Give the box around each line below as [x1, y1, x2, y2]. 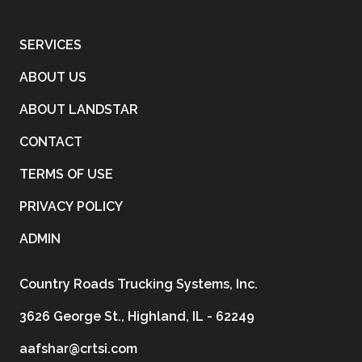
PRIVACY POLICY [19, 199, 123, 215]
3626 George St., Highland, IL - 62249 [19, 309, 255, 325]
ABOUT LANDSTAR [19, 102, 138, 118]
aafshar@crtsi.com [19, 341, 137, 357]
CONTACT [19, 134, 82, 150]
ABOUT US [19, 69, 86, 86]
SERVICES [19, 37, 82, 53]
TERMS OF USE [19, 166, 113, 183]
